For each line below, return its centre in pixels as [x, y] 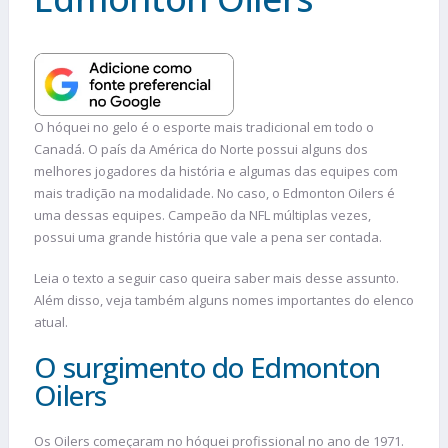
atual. [51, 322]
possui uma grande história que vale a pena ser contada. [208, 236]
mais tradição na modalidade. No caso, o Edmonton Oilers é [214, 192]
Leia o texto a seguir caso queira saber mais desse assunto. [216, 278]
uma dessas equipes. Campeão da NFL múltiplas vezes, [202, 214]
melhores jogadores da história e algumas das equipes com [216, 170]
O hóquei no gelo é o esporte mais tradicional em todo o [204, 126]
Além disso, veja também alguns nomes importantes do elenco [224, 300]
